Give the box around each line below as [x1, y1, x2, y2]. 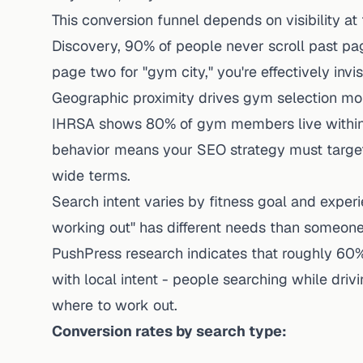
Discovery [52, 36, 117, 55]
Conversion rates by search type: [52, 322, 287, 340]
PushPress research [52, 244, 183, 263]
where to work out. [52, 296, 177, 314]
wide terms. [52, 166, 130, 185]
